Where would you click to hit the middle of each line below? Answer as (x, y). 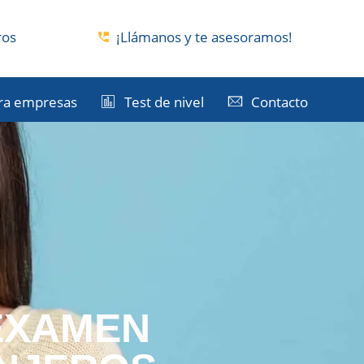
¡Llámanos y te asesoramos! (204, 37)
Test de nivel (164, 102)
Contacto (279, 102)
